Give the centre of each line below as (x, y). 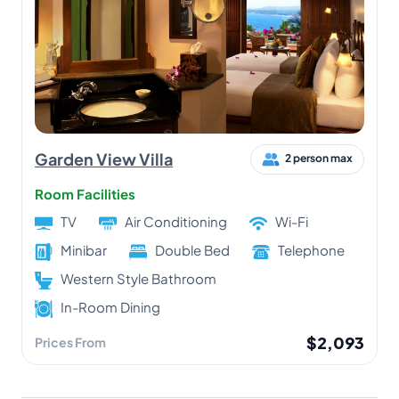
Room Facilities (85, 193)
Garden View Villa (104, 159)
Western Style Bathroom (138, 278)
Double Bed (192, 249)
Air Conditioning (176, 221)
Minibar (84, 249)
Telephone (311, 249)
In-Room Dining (110, 306)
